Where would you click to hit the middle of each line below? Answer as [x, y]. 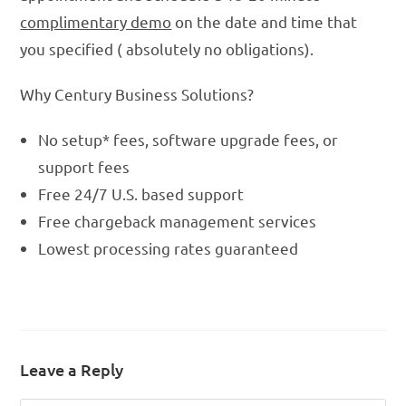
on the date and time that [265, 22]
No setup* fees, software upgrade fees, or [188, 140]
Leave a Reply [72, 370]
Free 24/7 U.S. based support [141, 194]
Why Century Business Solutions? [137, 94]
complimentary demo [96, 22]
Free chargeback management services [178, 221]
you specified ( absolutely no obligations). [167, 49]
